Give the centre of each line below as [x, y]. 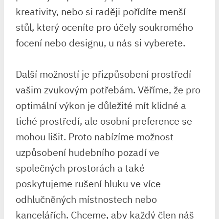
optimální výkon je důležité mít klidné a [101, 105]
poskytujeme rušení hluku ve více [88, 183]
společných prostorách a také [80, 168]
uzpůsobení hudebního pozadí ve [88, 152]
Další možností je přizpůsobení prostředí [103, 74]
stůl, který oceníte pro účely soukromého [104, 27]
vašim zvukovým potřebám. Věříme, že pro [108, 89]
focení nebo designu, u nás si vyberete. [100, 43]
